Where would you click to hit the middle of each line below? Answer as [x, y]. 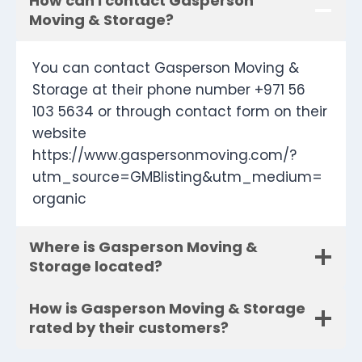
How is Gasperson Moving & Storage [167, 309]
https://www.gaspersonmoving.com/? [164, 156]
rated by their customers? [129, 328]
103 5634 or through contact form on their [180, 112]
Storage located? [96, 267]
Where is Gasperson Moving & [143, 247]
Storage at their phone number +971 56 [169, 90]
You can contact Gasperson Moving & [166, 68]
